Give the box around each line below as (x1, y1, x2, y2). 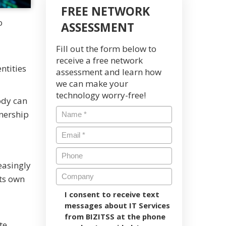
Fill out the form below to (56, 43, 156, 54)
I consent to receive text (65, 189, 159, 199)
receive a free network (56, 54, 143, 66)
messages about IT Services (65, 200, 170, 210)
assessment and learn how (56, 66, 161, 78)
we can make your (56, 78, 128, 89)
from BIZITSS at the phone (65, 211, 165, 221)
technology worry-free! (56, 89, 146, 101)
